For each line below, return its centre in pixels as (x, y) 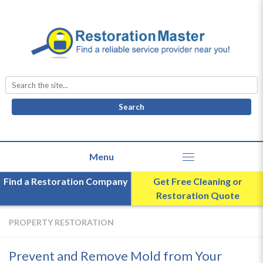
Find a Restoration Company (65, 181)
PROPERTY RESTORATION (61, 222)
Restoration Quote (198, 195)
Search (145, 80)
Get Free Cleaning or (198, 181)
